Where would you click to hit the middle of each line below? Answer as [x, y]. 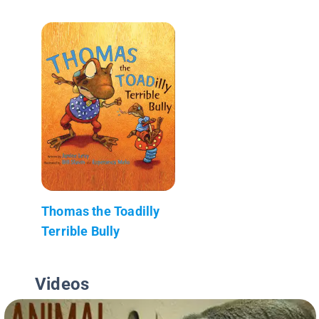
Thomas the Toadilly [101, 211]
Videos [62, 284]
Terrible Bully [81, 231]
